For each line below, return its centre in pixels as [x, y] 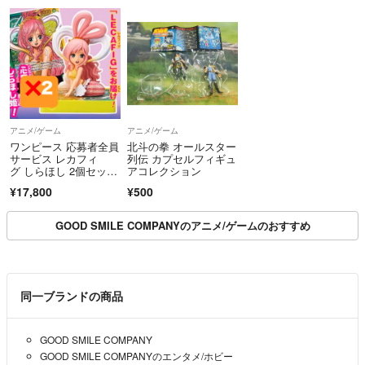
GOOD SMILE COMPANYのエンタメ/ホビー [136, 356]
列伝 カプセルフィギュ [181, 159]
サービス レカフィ [54, 159]
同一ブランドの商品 [72, 296]
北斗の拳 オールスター [181, 147]
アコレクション [164, 171]
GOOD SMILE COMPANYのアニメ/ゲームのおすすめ [182, 226]
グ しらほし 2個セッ [58, 171]
